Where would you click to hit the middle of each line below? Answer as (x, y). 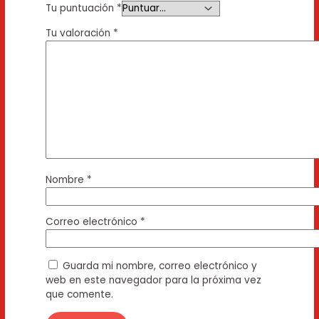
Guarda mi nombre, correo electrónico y (159, 266)
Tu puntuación (81, 9)
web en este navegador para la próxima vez (153, 280)
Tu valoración (79, 33)
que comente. (79, 294)
